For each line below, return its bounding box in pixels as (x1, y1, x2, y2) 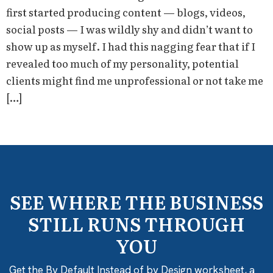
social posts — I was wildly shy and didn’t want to (6, 21, 253, 37)
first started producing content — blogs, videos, (6, 4, 246, 19)
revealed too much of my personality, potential (6, 55, 239, 71)
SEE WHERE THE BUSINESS (10, 188, 263, 216)
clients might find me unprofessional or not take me (6, 72, 263, 88)
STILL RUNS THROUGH (28, 210, 245, 238)
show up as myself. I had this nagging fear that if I (6, 38, 255, 54)
